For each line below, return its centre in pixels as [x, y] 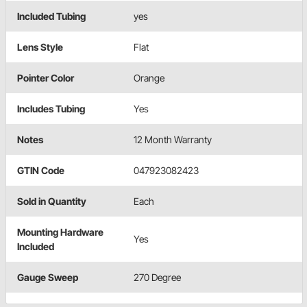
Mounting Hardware [60, 232]
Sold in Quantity [52, 201]
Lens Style [40, 47]
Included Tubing [51, 16]
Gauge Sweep [48, 278]
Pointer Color [46, 78]
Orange [149, 78]
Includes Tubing [51, 109]
